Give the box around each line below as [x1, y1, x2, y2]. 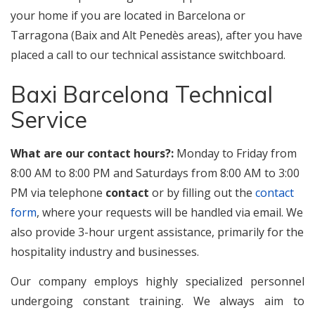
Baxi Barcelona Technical [11, 80, 273, 108]
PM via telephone [11, 185, 105, 200]
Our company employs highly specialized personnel [11, 274, 304, 289]
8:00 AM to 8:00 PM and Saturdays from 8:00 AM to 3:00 [11, 165, 300, 181]
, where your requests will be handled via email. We [37, 205, 303, 220]
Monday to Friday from [176, 146, 297, 161]
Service [11, 105, 87, 134]
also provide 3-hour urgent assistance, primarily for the [11, 224, 304, 240]
